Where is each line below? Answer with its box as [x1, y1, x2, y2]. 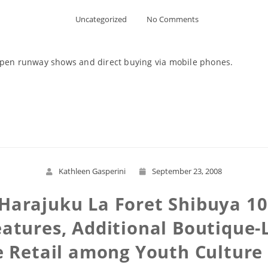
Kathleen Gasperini [59, 166, 126, 176]
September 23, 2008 [152, 166, 222, 176]
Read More [111, 99, 157, 111]
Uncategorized [75, 14, 127, 25]
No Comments [147, 14, 199, 25]
